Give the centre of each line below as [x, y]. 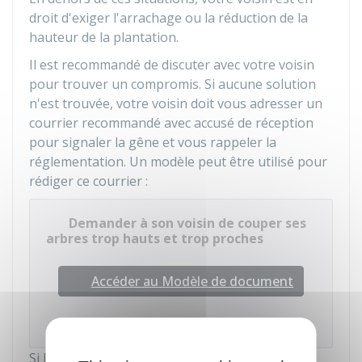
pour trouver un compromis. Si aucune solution [173, 84]
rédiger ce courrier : [88, 181]
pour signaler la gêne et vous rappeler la [153, 142]
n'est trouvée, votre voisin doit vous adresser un [176, 103]
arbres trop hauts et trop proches [155, 238]
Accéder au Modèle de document [192, 281]
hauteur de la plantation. [104, 37]
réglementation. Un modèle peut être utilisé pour [178, 162]
